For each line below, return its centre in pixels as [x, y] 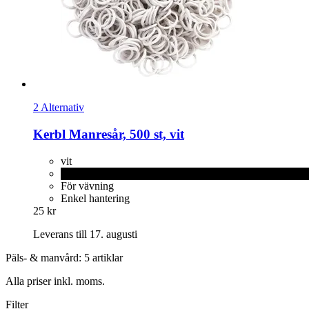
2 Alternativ [59, 108]
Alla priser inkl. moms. [55, 281]
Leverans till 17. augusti [85, 234]
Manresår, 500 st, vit [125, 134]
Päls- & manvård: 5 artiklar [64, 257]
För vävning [87, 186]
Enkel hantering [95, 198]
